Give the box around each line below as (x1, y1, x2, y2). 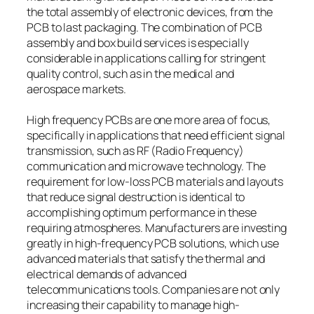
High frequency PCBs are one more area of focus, (27, 112, 271, 128)
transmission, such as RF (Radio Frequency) (27, 143, 244, 159)
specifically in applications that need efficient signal (27, 128, 285, 144)
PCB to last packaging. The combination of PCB (27, 20, 262, 36)
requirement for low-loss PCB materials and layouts (27, 174, 283, 190)
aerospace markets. (27, 81, 127, 97)
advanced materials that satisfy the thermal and (27, 251, 266, 267)
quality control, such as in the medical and (27, 66, 234, 82)
